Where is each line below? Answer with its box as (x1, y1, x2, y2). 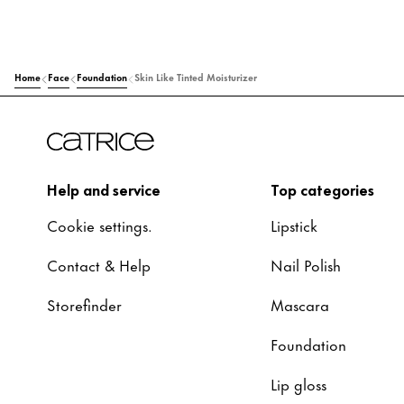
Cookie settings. (47, 213, 152, 236)
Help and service (47, 177, 161, 200)
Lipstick (271, 213, 317, 236)
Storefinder (47, 292, 122, 316)
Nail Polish (271, 252, 341, 276)
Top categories (271, 177, 374, 200)
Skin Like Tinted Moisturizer (134, 69, 257, 84)
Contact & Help (47, 252, 151, 276)
